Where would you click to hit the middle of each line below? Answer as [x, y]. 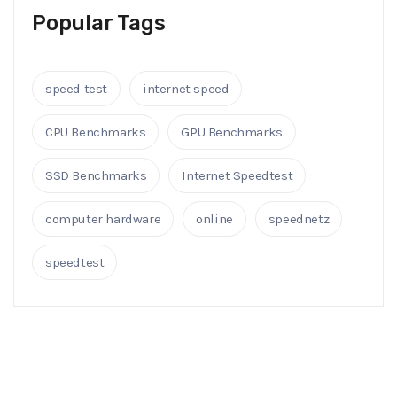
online [214, 219]
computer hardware [103, 219]
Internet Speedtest [237, 176]
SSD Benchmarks [96, 176]
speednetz [299, 219]
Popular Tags [99, 23]
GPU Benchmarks [232, 132]
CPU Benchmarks [96, 132]
